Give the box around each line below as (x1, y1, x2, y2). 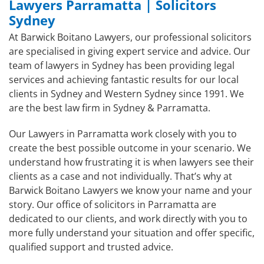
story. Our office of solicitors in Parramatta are (9, 197, 216, 211)
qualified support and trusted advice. (9, 240, 173, 253)
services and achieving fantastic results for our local (9, 72, 239, 86)
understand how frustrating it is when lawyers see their (9, 155, 254, 169)
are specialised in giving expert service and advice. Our (9, 44, 250, 58)
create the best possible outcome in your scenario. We (9, 141, 251, 154)
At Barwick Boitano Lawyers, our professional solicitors (9, 30, 252, 44)
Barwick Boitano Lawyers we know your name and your (9, 183, 252, 197)
